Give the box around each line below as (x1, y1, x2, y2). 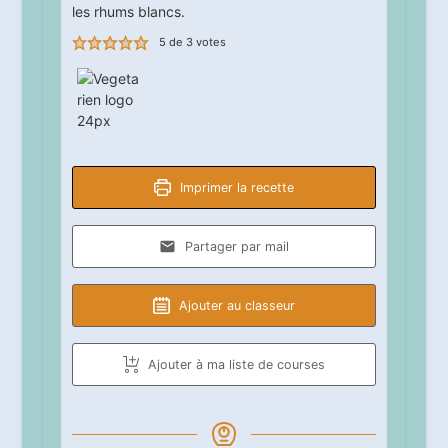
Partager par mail (180, 239, 289, 254)
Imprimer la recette (175, 180, 294, 195)
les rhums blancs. (71, 3, 185, 20)
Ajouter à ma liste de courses (144, 357, 326, 372)
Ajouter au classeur (174, 298, 295, 313)
